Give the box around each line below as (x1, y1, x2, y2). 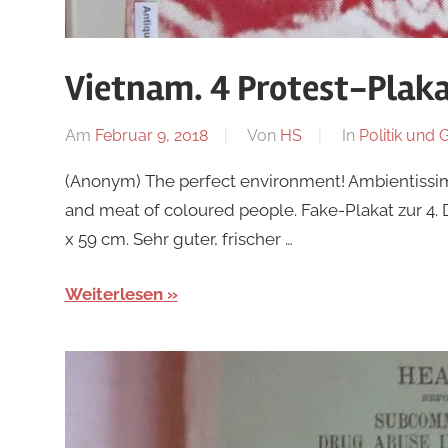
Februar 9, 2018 (94, 126, 208, 146)
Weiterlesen (64, 283, 163, 304)
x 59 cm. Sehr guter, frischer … (64, 229, 293, 250)
